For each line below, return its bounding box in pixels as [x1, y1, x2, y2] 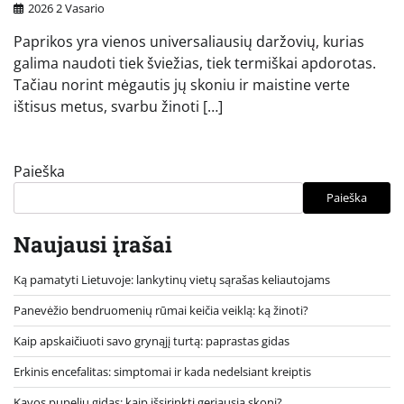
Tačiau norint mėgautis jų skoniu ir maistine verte [14, 74, 350, 95]
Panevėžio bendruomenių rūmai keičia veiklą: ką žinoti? [14, 301, 308, 318]
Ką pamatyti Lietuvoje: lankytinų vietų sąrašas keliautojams [14, 271, 330, 288]
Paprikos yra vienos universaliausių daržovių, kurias [14, 31, 364, 51]
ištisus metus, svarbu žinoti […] [14, 96, 223, 116]
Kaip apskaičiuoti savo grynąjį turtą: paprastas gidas [14, 332, 289, 349]
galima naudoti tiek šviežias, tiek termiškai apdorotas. [14, 52, 376, 73]
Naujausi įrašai [14, 229, 172, 259]
